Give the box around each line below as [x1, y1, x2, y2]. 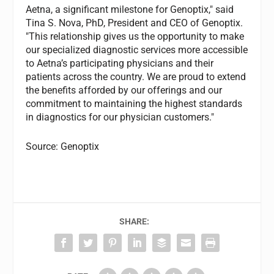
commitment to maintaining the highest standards [26, 98, 243, 110]
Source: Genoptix [26, 140, 100, 152]
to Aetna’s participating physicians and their [26, 57, 214, 70]
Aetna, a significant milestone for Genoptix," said [26, 4, 234, 16]
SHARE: [119, 216, 149, 226]
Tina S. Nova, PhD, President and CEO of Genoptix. [26, 17, 243, 29]
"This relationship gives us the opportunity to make [26, 31, 245, 43]
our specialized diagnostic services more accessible [26, 44, 248, 56]
